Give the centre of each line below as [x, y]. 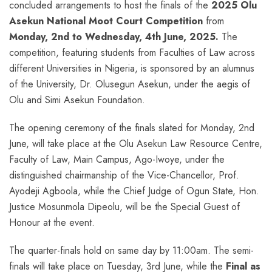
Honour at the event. [52, 223]
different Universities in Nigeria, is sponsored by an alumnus [132, 69]
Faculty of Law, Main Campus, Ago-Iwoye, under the [117, 160]
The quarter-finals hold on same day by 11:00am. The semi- [131, 251]
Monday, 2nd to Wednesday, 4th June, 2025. [114, 37]
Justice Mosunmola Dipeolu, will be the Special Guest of [124, 207]
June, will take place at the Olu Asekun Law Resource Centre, [136, 144]
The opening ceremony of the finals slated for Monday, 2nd [132, 128]
